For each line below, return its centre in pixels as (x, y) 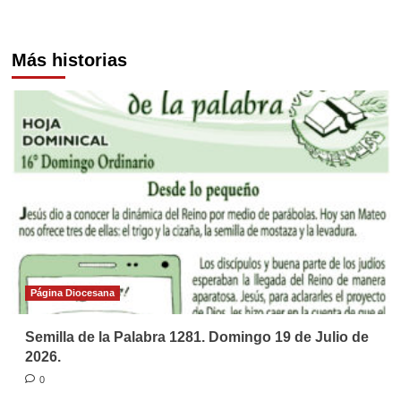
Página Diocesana (72, 292)
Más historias (69, 60)
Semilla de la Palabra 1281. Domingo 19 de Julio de (196, 337)
